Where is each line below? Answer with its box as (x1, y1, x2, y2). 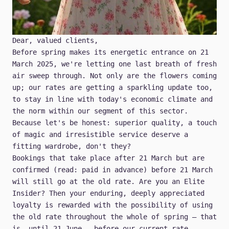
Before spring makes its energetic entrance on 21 (12, 48, 209, 57)
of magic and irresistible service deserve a (12, 130, 188, 139)
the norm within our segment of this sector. (12, 107, 188, 116)
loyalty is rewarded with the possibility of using (12, 201, 213, 210)
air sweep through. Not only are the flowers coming (12, 72, 217, 80)
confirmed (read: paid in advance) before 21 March (12, 166, 213, 174)
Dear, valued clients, (12, 36, 98, 45)
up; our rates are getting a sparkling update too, (12, 83, 213, 92)
